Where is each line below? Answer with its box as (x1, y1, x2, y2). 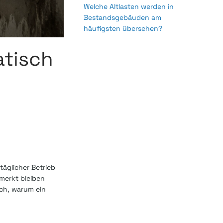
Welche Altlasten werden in (84, 2, 174, 11)
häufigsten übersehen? (84, 24, 162, 33)
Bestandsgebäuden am (84, 13, 161, 22)
